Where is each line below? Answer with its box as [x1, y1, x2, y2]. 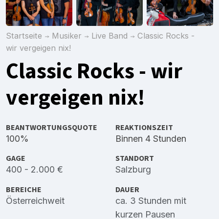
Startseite [6, 30, 42, 41]
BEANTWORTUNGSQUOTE [6, 122, 97, 133]
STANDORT [115, 153, 154, 164]
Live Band [91, 30, 128, 41]
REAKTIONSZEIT [115, 122, 173, 133]
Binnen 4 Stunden [115, 133, 186, 144]
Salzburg [115, 164, 151, 175]
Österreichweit [6, 195, 65, 206]
